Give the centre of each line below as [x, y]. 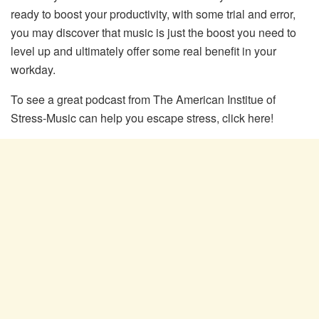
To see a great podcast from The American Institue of [143, 99]
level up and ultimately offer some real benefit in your [143, 51]
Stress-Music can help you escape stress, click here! [142, 117]
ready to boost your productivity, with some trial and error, [153, 14]
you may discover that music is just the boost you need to [153, 32]
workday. [33, 69]
